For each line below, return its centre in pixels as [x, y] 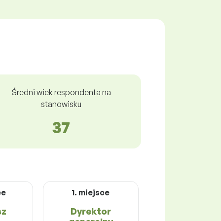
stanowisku [61, 104]
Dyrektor [91, 211]
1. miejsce [91, 192]
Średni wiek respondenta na [61, 92]
